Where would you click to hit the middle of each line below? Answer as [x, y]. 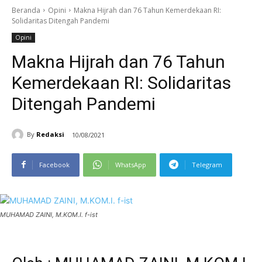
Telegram [207, 164]
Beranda [26, 10]
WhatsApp [131, 164]
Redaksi [50, 135]
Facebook [54, 164]
